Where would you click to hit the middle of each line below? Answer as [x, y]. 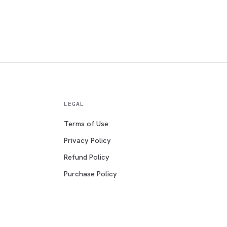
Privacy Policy [87, 140]
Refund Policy [86, 157]
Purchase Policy [90, 173]
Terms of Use [86, 123]
